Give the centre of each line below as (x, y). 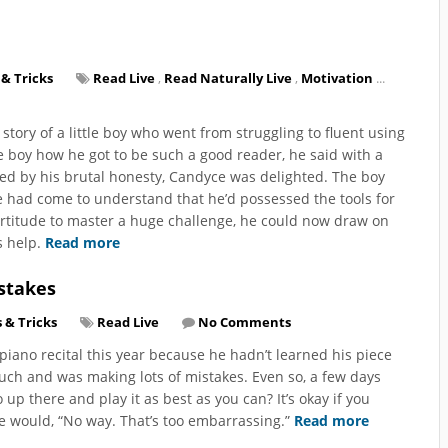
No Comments (244, 321)
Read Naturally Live (228, 77)
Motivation (337, 77)
